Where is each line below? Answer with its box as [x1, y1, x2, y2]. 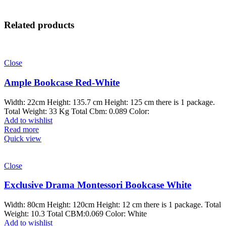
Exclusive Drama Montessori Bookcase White [4, 180, 191, 191]
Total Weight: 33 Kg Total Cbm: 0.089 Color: [4, 106, 149, 116]
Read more [4, 125, 39, 134]
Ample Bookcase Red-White [4, 77, 120, 88]
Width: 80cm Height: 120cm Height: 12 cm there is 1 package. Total [4, 200, 221, 209]
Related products [4, 20, 74, 31]
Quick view [4, 134, 41, 143]
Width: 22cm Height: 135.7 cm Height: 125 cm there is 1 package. [4, 97, 215, 106]
